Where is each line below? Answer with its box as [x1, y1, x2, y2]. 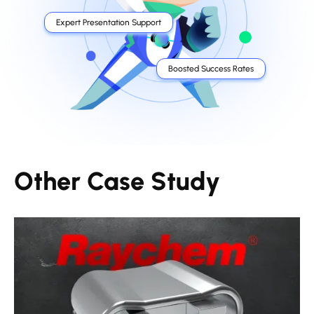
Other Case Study [14, 166, 220, 197]
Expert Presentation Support [55, 18, 161, 28]
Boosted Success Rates [168, 64, 254, 74]
